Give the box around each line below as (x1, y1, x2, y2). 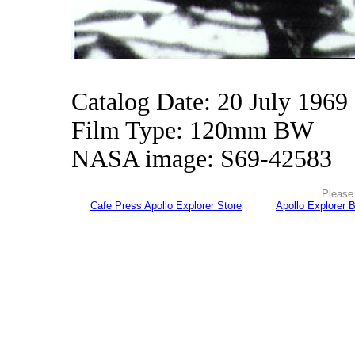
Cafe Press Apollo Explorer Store (90, 200, 242, 212)
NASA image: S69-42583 (71, 145, 332, 173)
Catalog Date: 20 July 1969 (71, 88, 348, 116)
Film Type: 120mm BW (71, 116, 314, 144)
